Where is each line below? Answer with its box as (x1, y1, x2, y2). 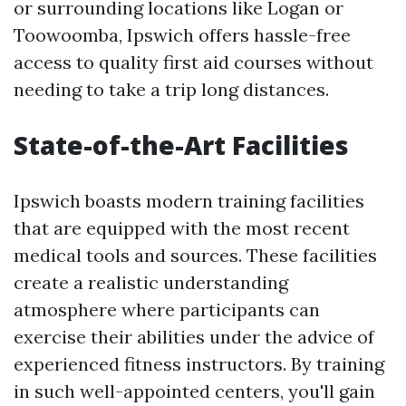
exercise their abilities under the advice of (14, 325, 374, 349)
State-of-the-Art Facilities (14, 128, 349, 163)
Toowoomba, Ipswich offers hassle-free (14, 24, 351, 47)
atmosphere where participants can (14, 298, 320, 322)
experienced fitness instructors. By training (14, 353, 384, 376)
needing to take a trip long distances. (14, 78, 329, 101)
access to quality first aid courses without (14, 51, 373, 74)
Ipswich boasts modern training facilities (14, 189, 364, 213)
